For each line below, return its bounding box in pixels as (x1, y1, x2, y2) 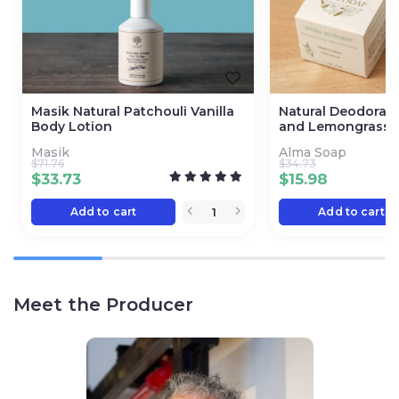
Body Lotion (30, 118, 116, 135)
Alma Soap (279, 144, 351, 161)
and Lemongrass (279, 118, 391, 135)
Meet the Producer (13, 293, 193, 315)
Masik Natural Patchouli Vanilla (30, 103, 234, 120)
